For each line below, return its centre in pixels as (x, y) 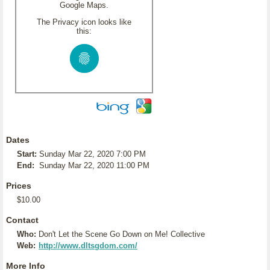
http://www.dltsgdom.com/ (88, 246)
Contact (22, 220)
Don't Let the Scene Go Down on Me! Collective (122, 234)
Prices (19, 186)
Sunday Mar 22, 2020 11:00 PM (94, 165)
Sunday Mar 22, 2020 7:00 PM (93, 154)
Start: (27, 154)
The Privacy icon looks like (84, 22)
